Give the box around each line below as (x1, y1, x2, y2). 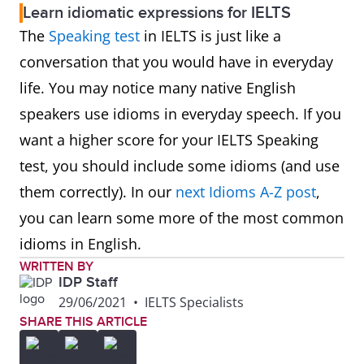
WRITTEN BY (19, 258, 93, 275)
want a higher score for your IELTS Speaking (19, 130, 318, 149)
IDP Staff (58, 274, 118, 291)
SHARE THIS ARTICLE (19, 314, 147, 330)
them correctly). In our (19, 182, 175, 201)
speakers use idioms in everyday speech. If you (19, 104, 341, 123)
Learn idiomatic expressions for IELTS (23, 3, 291, 23)
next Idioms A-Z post (175, 182, 316, 201)
